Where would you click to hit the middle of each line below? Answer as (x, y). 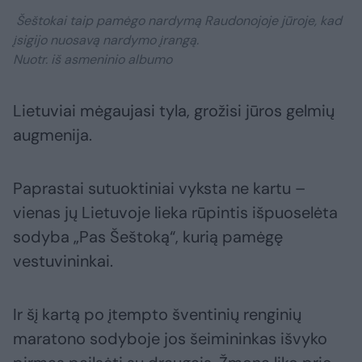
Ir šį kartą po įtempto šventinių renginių (157, 315)
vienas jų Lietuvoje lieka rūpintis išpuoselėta (175, 213)
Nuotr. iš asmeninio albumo (93, 60)
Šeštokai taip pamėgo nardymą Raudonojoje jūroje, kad (177, 21)
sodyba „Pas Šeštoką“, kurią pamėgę (148, 237)
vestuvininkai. (63, 261)
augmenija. (53, 135)
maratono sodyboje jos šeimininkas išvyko (170, 339)
